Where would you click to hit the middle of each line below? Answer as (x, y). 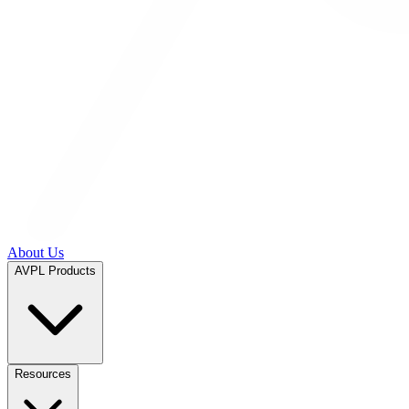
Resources (43, 374)
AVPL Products (55, 271)
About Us (36, 252)
